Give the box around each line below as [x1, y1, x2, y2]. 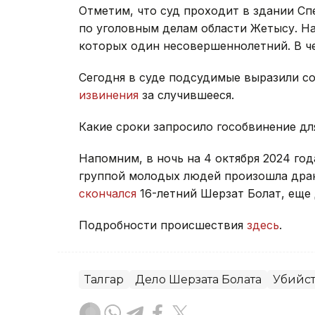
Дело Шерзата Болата [135, 272, 262, 286]
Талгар [84, 272, 124, 286]
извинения [79, 87, 139, 102]
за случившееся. [139, 87, 234, 102]
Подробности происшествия [79, 217, 247, 232]
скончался [79, 186, 136, 200]
